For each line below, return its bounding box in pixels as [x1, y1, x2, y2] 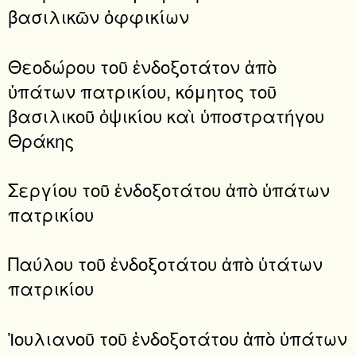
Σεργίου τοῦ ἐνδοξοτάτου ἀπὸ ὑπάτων [8, 176, 330, 202]
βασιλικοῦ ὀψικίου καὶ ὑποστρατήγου [8, 102, 324, 128]
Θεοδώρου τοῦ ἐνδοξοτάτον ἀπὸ [8, 52, 277, 79]
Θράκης [8, 126, 74, 153]
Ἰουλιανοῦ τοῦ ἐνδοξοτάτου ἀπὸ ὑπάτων [8, 324, 347, 350]
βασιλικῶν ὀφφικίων [8, 3, 189, 29]
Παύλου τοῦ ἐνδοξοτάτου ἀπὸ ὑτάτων [8, 250, 323, 277]
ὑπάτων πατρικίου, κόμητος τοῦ [8, 77, 277, 103]
